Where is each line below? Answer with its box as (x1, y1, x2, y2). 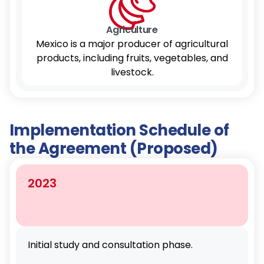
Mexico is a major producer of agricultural (36, 37, 228, 51)
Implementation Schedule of (9, 120, 229, 141)
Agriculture (106, 23, 158, 37)
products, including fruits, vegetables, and (36, 51, 228, 65)
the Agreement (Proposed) (9, 138, 218, 159)
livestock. (110, 65, 154, 79)
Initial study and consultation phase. (28, 238, 193, 252)
